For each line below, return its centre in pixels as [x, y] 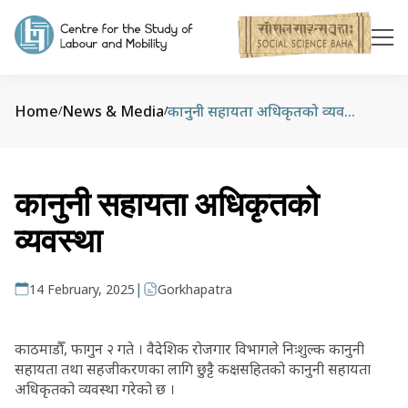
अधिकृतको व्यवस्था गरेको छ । [95, 389]
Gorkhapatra [195, 289]
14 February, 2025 [82, 289]
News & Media [113, 111]
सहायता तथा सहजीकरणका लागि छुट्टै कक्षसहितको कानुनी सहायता [193, 369]
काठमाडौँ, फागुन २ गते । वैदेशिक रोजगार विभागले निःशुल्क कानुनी [189, 349]
